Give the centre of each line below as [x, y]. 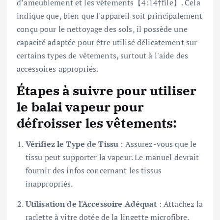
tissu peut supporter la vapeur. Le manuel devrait [112, 157]
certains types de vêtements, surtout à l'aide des [102, 56]
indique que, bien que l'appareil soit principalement [110, 16]
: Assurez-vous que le [158, 144]
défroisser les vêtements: [97, 123]
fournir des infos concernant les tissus [94, 170]
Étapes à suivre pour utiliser [107, 91]
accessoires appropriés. [58, 69]
